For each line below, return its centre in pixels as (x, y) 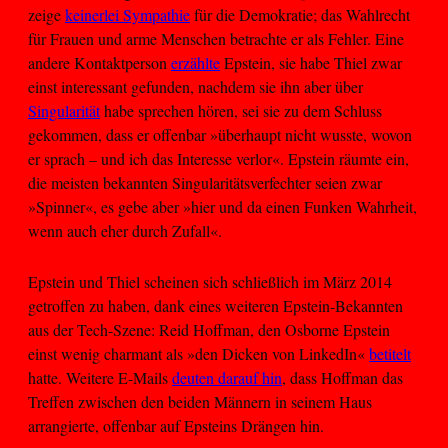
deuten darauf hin (227, 377)
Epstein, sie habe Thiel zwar (311, 63)
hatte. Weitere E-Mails (100, 377)
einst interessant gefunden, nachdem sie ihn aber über (195, 87)
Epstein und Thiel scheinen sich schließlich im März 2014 (210, 281)
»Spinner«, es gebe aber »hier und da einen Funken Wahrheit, (222, 207)
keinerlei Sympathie (127, 15)
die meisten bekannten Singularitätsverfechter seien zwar (205, 183)
